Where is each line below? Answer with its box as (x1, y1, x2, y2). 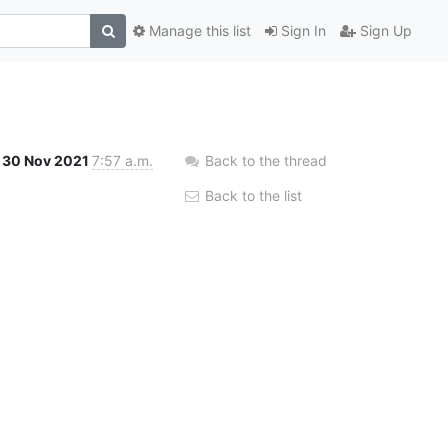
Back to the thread (205, 151, 327, 169)
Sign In (277, 22, 326, 40)
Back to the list (201, 186, 302, 204)
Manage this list (145, 22, 251, 40)
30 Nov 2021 (2, 151, 92, 169)
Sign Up (356, 22, 412, 40)
